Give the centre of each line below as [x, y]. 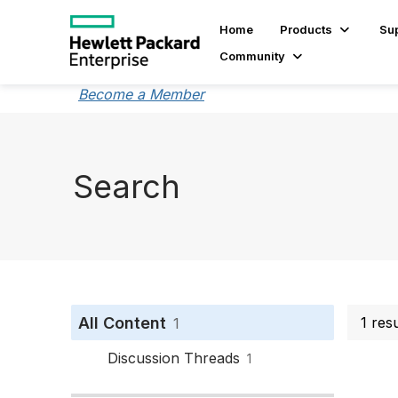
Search [127, 186]
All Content [122, 323]
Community [252, 56]
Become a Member [141, 94]
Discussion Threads [174, 358]
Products [306, 29]
